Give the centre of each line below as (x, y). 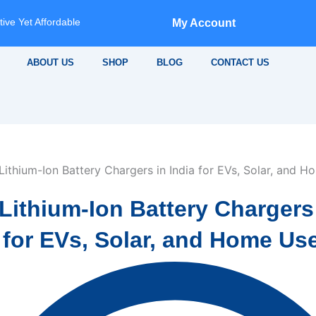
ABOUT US (50, 62)
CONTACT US (240, 62)
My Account (204, 23)
